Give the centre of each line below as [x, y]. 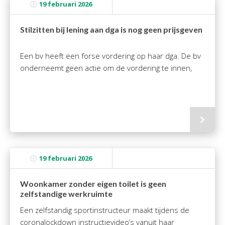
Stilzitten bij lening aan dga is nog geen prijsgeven [111, 29]
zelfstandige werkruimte [66, 194]
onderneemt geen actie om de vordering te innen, [106, 68]
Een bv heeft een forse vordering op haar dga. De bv [110, 56]
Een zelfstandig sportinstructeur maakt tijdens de [105, 210]
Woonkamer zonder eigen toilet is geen [93, 184]
